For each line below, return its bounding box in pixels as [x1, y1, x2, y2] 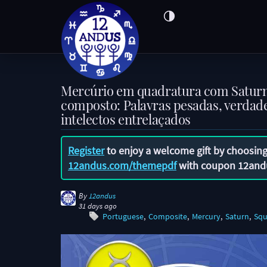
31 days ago [79, 201, 117, 210]
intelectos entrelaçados [61, 110, 191, 128]
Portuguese [103, 212, 144, 222]
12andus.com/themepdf [68, 159, 176, 172]
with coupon [176, 159, 238, 172]
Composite [148, 212, 187, 222]
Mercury [192, 212, 221, 222]
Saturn [225, 212, 249, 222]
